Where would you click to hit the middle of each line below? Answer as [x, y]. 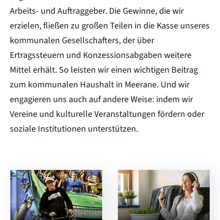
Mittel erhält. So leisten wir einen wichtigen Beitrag [104, 70]
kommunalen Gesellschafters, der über [82, 40]
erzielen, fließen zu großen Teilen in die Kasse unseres [110, 26]
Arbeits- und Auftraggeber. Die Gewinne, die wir [97, 11]
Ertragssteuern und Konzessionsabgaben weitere [101, 55]
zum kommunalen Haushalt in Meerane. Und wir [100, 84]
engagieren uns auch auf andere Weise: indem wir [101, 99]
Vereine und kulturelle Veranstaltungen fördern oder [107, 114]
